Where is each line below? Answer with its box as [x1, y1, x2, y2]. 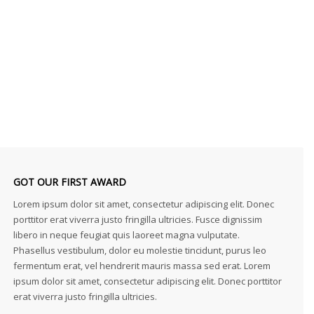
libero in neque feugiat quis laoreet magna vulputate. [13, 228, 240, 241]
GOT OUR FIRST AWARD [13, 175, 126, 189]
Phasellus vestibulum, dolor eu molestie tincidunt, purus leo [13, 244, 266, 257]
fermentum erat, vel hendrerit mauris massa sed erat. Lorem [13, 259, 271, 272]
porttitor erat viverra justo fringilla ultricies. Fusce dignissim [13, 213, 262, 226]
